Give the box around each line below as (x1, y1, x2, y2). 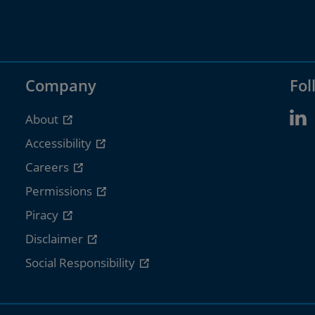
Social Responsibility (25, 254, 138, 271)
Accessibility (25, 134, 94, 151)
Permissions (25, 182, 95, 199)
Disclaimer (25, 230, 86, 247)
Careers (25, 158, 72, 175)
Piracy (25, 206, 61, 223)
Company (25, 74, 96, 96)
